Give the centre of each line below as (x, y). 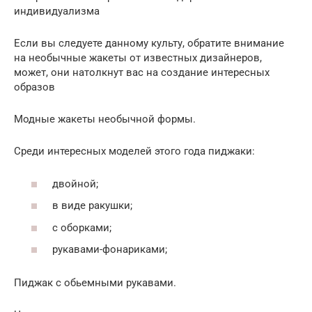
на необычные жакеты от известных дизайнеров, (138, 58)
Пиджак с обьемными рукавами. (95, 283)
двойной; (75, 184)
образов (34, 87)
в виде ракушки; (92, 206)
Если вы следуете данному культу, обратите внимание (149, 44)
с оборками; (82, 227)
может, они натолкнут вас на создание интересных (142, 73)
